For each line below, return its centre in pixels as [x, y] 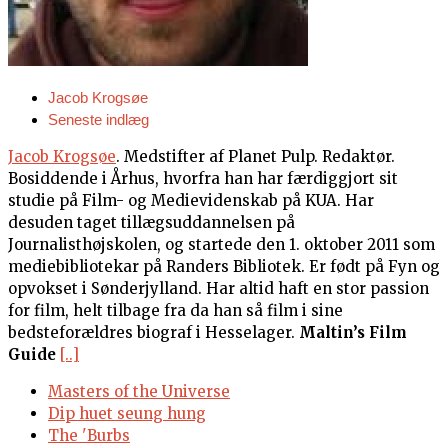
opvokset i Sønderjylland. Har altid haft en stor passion [218, 288]
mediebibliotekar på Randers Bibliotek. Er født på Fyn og [224, 266]
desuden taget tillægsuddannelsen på [151, 222]
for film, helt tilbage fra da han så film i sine [175, 310]
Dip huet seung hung [127, 413]
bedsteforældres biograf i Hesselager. [153, 332]
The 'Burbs [89, 435]
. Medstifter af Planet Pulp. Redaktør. [255, 156]
